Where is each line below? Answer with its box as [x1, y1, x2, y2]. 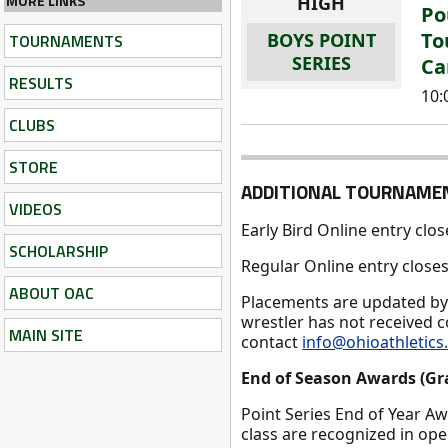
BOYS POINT [266, 27, 376, 52]
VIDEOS [9, 197, 62, 221]
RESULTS [9, 71, 73, 95]
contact [241, 330, 302, 353]
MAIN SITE [9, 323, 83, 347]
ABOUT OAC [9, 281, 94, 305]
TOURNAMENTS [9, 29, 123, 53]
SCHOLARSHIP [9, 239, 108, 263]
